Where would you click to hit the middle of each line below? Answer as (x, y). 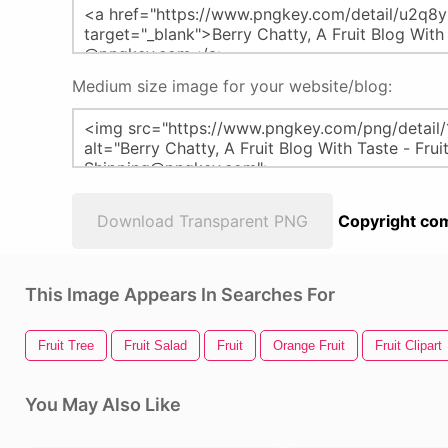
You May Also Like (103, 404)
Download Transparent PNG (202, 221)
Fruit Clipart (408, 345)
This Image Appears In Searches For (180, 294)
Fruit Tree (66, 345)
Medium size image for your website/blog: (232, 86)
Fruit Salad (155, 345)
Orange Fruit (309, 345)
